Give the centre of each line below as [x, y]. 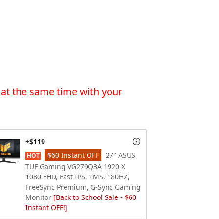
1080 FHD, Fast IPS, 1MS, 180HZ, [77, 176]
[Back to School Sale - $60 [95, 197]
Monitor [39, 197]
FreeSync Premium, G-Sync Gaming [83, 187]
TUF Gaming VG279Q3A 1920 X [75, 166]
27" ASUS [120, 155]
